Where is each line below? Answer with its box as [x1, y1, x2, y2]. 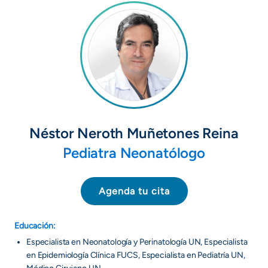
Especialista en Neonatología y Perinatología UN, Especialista [26, 237, 248, 247]
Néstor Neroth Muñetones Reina [29, 124, 239, 142]
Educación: [14, 221, 56, 231]
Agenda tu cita [98, 185, 170, 197]
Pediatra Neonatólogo [63, 144, 205, 162]
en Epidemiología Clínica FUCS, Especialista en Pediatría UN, [26, 250, 245, 260]
